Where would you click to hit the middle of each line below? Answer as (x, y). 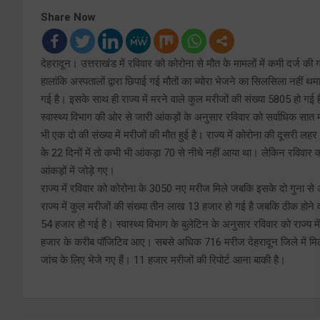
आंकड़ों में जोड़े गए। (78, 171)
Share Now (68, 17)
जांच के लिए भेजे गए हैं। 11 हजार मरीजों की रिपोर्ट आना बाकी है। (163, 260)
